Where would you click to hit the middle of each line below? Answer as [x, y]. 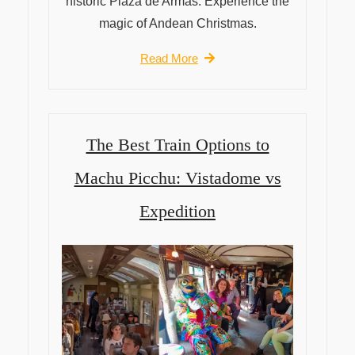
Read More [169, 58]
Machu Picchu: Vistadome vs [177, 177]
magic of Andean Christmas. [177, 23]
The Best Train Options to [177, 144]
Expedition [177, 211]
